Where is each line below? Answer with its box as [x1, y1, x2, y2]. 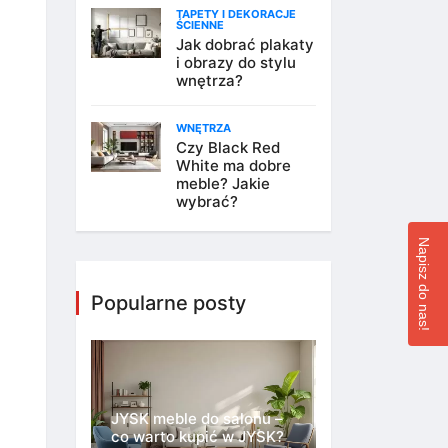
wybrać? [176, 192, 238, 211]
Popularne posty [91, 291, 246, 315]
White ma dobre [176, 156, 291, 175]
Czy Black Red [176, 138, 280, 157]
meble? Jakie [176, 174, 270, 193]
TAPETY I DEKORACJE [176, 7, 296, 21]
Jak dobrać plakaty [176, 35, 314, 54]
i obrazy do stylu [176, 53, 296, 72]
